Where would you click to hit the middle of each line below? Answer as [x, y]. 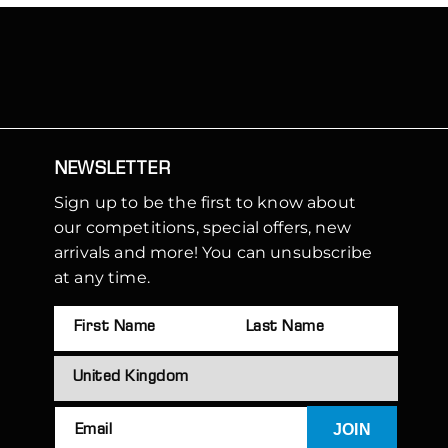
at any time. [102, 277]
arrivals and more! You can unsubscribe [213, 252]
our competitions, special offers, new [202, 227]
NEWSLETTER [112, 170]
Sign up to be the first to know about [205, 202]
